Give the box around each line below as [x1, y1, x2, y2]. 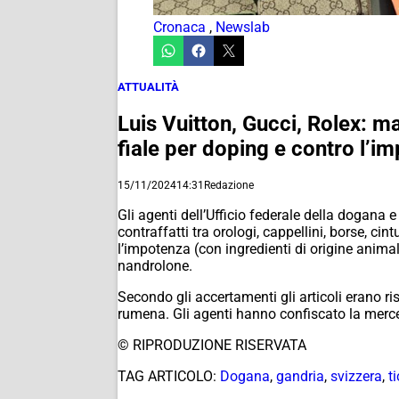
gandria [276, 367, 324, 385]
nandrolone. [118, 256, 192, 274]
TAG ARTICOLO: [118, 367, 216, 385]
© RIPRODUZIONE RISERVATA [118, 336, 306, 354]
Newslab [216, 19, 270, 36]
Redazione [204, 178, 254, 191]
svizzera [330, 367, 382, 385]
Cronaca [153, 19, 206, 36]
